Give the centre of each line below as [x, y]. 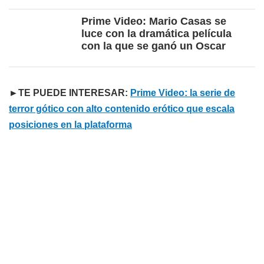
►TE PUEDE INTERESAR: [70, 93]
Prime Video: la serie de [183, 93]
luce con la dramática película [156, 34]
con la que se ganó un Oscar [154, 46]
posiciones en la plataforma [70, 125]
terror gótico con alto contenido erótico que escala [122, 109]
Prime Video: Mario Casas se [154, 22]
